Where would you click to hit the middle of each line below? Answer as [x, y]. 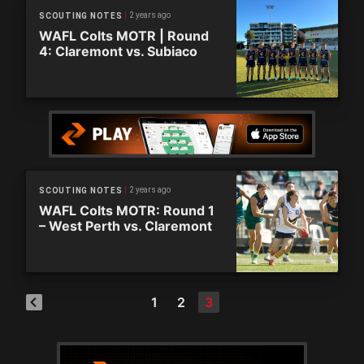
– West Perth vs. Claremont [126, 226]
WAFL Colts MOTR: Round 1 [127, 210]
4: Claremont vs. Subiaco [118, 51]
